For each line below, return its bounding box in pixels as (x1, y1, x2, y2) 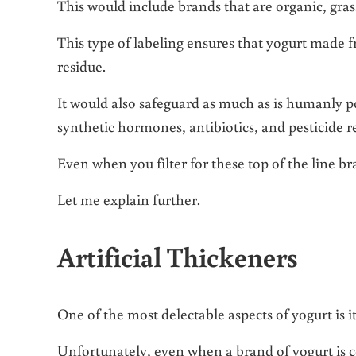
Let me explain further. (57, 188, 200, 209)
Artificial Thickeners (57, 238, 298, 274)
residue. (57, 55, 106, 75)
